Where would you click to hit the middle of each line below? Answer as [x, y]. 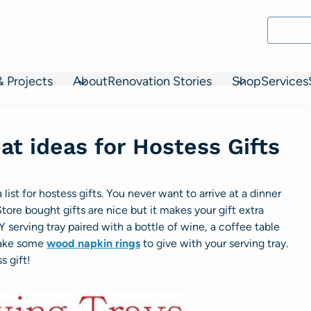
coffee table [249, 226]
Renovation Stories [160, 81]
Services [284, 81]
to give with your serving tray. [214, 243]
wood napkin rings [93, 243]
